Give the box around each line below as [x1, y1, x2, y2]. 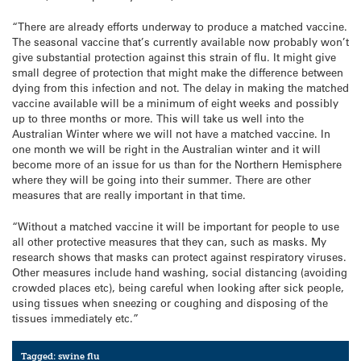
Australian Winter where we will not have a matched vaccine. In [12, 127, 330, 141]
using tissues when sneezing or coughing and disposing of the [12, 295, 328, 309]
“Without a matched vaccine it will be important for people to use [12, 218, 339, 233]
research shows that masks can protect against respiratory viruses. [12, 249, 346, 263]
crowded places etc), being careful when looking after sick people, [12, 280, 344, 294]
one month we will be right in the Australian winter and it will [12, 142, 321, 156]
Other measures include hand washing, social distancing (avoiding [12, 264, 347, 279]
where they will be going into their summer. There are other [12, 172, 311, 187]
